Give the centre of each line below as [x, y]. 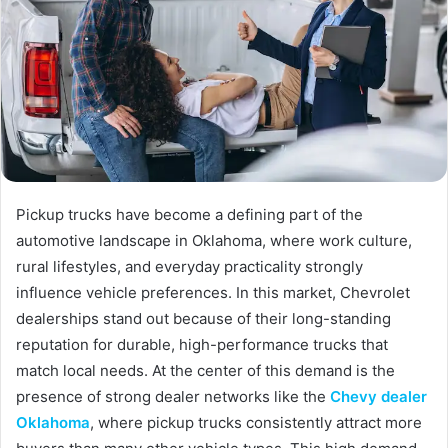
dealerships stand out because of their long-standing [203, 318]
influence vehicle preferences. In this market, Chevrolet [213, 292]
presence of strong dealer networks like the [173, 396]
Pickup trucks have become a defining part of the [189, 214]
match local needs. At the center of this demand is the [205, 370]
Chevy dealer [378, 396]
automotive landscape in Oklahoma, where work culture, [214, 240]
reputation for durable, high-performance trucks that [202, 344]
